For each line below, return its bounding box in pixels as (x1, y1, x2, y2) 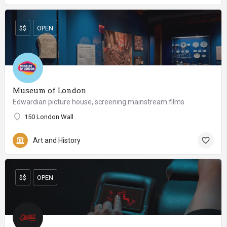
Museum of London (13, 85, 87, 95)
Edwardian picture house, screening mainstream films (13, 98, 184, 106)
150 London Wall (24, 113, 73, 121)
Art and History (33, 136, 81, 144)
